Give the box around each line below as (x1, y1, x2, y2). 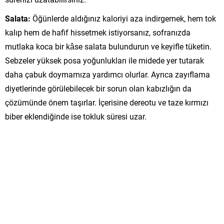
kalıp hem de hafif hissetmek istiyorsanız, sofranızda (5, 26, 190, 37)
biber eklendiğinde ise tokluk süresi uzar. (5, 110, 146, 121)
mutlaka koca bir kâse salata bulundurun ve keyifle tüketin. (5, 40, 211, 51)
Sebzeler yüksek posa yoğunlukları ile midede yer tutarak (5, 54, 204, 65)
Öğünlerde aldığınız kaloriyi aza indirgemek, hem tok (32, 12, 216, 23)
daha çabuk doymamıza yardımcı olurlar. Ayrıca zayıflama (5, 68, 210, 79)
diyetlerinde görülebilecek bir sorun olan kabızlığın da (5, 82, 191, 93)
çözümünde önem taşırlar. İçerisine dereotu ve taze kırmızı (5, 96, 208, 107)
